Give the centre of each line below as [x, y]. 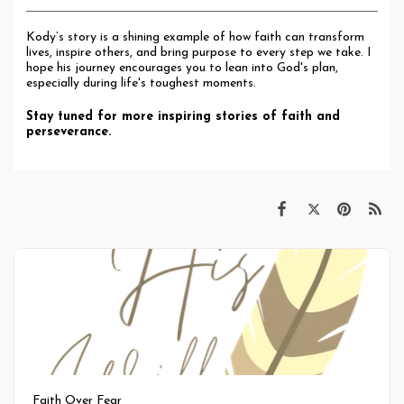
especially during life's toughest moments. [141, 83]
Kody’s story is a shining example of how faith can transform [195, 37]
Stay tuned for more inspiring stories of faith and [183, 116]
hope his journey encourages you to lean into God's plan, [182, 68]
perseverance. [69, 132]
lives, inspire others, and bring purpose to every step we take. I [199, 52]
